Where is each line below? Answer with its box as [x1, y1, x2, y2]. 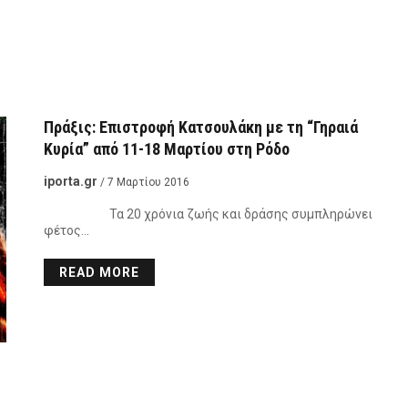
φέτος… [43, 223, 89, 238]
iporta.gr [43, 174, 97, 189]
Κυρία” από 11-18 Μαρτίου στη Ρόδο [43, 139, 290, 158]
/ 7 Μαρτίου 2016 [99, 176, 189, 189]
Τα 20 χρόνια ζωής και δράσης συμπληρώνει [43, 207, 372, 221]
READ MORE [58, 265, 139, 280]
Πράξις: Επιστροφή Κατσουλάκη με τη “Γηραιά [43, 117, 358, 137]
